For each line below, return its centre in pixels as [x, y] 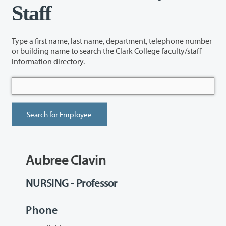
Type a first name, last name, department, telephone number [112, 41]
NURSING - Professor [72, 183]
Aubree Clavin [66, 160]
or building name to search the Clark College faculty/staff [57, 51]
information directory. [48, 61]
